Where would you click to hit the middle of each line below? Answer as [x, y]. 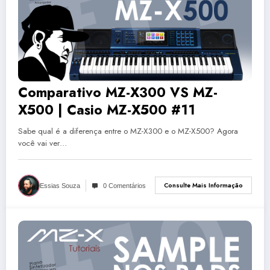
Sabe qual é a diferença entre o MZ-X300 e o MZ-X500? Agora [128, 131]
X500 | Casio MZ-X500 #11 [107, 109]
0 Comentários [124, 185]
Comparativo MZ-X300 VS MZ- [118, 92]
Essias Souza [60, 185]
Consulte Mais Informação [203, 186]
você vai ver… [42, 143]
